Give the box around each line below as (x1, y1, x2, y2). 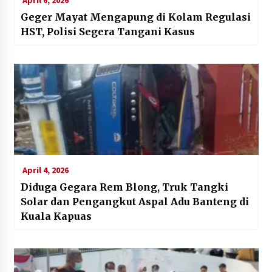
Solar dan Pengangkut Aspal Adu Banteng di (20, 195, 249, 208)
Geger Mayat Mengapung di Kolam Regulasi (20, 10, 251, 23)
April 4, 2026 (20, 164, 69, 175)
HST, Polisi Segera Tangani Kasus (20, 25, 195, 38)
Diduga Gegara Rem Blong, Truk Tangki (20, 180, 228, 193)
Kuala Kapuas (20, 209, 92, 222)
